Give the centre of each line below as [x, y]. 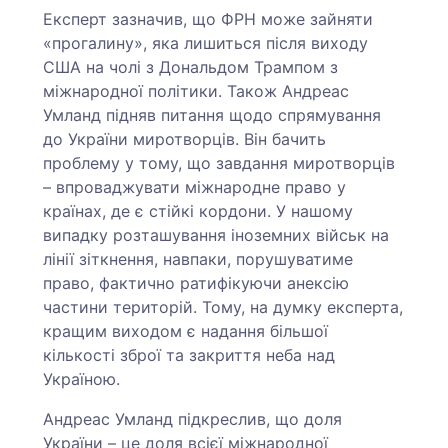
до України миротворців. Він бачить [185, 138]
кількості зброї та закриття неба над [189, 354]
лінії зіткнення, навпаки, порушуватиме [198, 258]
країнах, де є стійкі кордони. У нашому [198, 210]
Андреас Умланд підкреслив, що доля [193, 418]
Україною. [84, 378]
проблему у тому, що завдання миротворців [219, 162]
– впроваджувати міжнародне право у [195, 186]
